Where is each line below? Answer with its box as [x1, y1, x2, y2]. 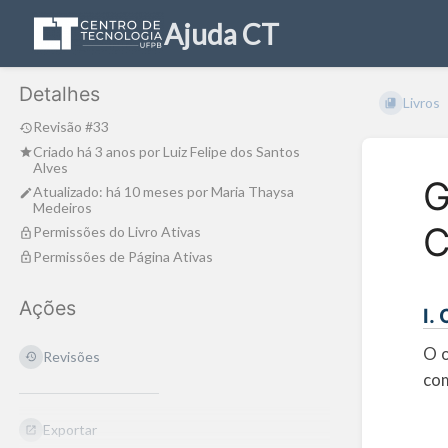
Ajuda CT [164, 16, 279, 51]
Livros [402, 94, 440, 112]
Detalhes [19, 82, 100, 107]
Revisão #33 [33, 118, 109, 136]
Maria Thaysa [211, 183, 294, 201]
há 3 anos [77, 142, 136, 160]
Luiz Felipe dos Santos [163, 142, 300, 160]
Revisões [43, 347, 101, 365]
